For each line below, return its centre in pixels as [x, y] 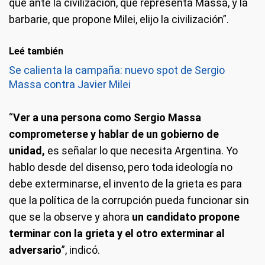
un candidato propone [185, 216]
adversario [35, 250]
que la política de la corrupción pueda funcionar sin [129, 200]
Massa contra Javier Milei [70, 84]
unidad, [28, 150]
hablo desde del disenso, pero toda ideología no [121, 167]
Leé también [36, 51]
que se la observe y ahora [69, 216]
